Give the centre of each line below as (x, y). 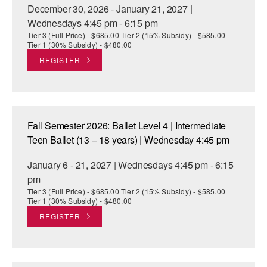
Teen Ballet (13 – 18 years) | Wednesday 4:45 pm (128, 140)
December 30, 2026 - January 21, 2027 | (110, 9)
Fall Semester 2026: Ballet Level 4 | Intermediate (127, 126)
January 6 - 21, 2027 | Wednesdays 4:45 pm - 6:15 (131, 165)
